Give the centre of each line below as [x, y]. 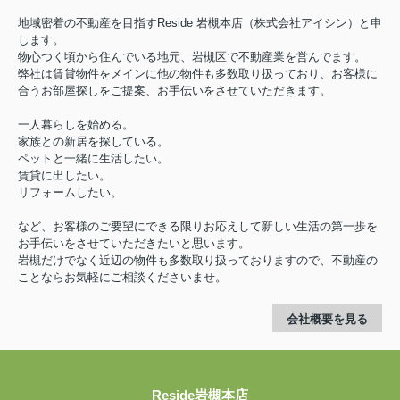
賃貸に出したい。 [64, 175]
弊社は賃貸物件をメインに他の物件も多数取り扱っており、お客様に [198, 73]
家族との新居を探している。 [93, 141]
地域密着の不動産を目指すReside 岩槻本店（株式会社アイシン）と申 [200, 22]
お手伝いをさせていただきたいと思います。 [134, 243]
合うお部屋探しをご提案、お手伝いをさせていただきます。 [175, 90]
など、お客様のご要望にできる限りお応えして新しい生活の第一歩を [198, 226]
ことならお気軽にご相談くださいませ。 [122, 277]
